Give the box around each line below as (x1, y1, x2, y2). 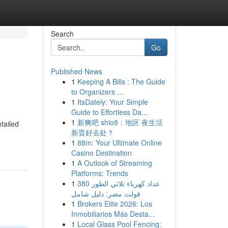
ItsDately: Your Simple (77, 97, 148, 107)
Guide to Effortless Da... (71, 107, 148, 117)
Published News (50, 66, 102, 76)
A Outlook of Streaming (77, 158, 152, 168)
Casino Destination (71, 148, 132, 158)
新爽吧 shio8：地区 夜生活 (77, 117, 163, 127)
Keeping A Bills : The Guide (77, 76, 165, 87)
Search (50, 28, 74, 39)
